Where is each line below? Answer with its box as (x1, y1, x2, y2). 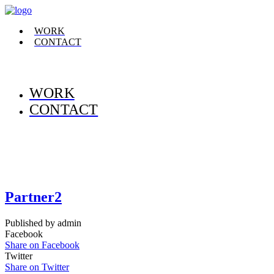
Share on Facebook (5, 240, 80, 250)
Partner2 (5, 189, 62, 206)
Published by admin (5, 218, 81, 228)
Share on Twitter (5, 262, 69, 272)
